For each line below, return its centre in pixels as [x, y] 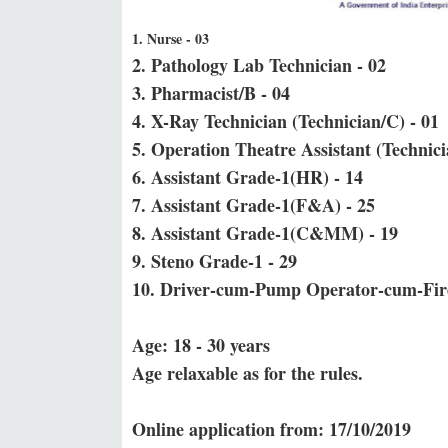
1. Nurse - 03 [170, 38]
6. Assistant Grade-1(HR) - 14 [247, 177]
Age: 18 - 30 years [201, 345]
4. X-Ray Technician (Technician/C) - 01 [285, 121]
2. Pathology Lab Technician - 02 [259, 65]
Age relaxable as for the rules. [247, 373]
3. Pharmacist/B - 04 [211, 93]
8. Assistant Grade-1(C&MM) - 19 [265, 233]
